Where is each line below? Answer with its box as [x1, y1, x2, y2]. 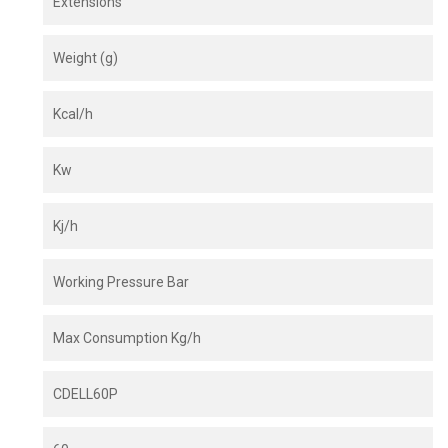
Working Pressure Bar [53, 274, 189, 291]
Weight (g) [53, 50, 118, 67]
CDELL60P [53, 386, 118, 403]
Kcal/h [53, 106, 93, 123]
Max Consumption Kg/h [53, 330, 201, 347]
